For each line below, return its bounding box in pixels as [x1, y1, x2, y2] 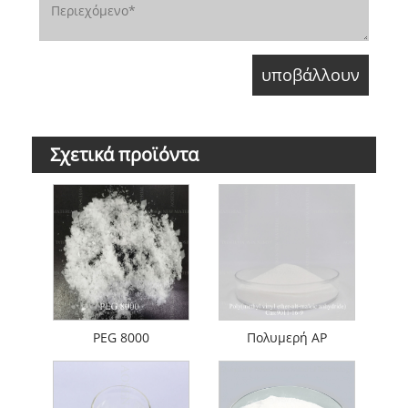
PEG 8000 [93, 328, 150, 346]
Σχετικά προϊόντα [50, 142, 199, 167]
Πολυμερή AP [246, 328, 327, 346]
